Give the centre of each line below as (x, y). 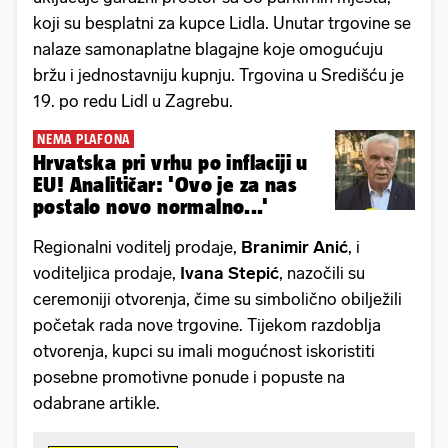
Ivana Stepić (229, 273)
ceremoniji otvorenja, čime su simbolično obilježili (217, 299)
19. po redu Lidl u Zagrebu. (133, 101)
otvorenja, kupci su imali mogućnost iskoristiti (204, 351)
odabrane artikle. (96, 403)
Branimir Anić (294, 247)
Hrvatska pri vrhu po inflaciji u (170, 163)
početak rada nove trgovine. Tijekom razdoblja (207, 325)
